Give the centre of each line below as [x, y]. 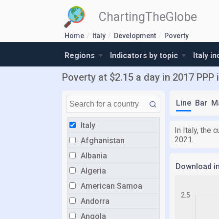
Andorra [95, 201]
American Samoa [111, 186]
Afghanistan [103, 141]
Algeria [93, 171]
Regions [81, 55]
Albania [94, 156]
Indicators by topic [145, 55]
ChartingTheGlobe [148, 17]
